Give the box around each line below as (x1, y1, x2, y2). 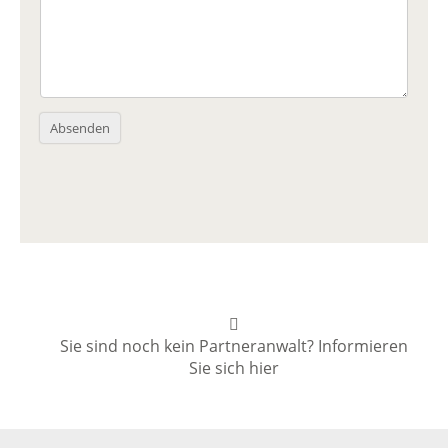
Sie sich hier (189, 357, 279, 380)
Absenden (50, 119, 110, 138)
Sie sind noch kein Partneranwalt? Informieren (60, 335, 408, 358)
